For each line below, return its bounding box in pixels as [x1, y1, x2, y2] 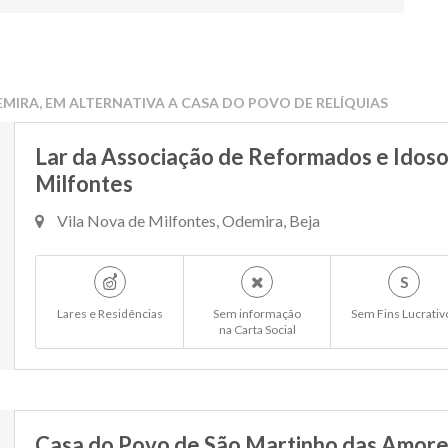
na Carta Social [218, 322, 296, 337]
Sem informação [213, 306, 301, 321]
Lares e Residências [56, 306, 163, 321]
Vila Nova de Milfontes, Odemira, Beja [54, 211, 320, 230]
